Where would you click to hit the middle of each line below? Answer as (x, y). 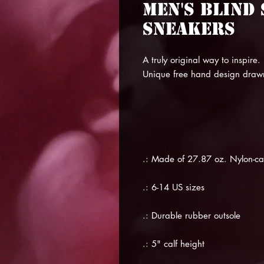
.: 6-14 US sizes (174, 187)
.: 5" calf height (174, 244)
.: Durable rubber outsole (192, 215)
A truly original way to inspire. (202, 60)
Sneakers (189, 29)
